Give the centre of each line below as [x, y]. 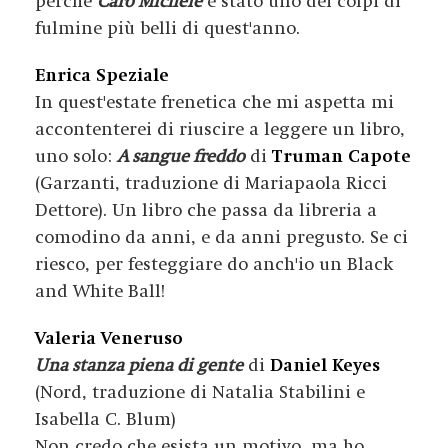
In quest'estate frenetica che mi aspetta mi [214, 102]
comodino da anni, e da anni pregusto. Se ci [221, 237]
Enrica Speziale [102, 75]
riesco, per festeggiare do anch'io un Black [214, 264]
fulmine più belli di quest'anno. [167, 28]
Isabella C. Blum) [105, 419]
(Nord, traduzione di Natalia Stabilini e [200, 392]
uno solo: [76, 156]
